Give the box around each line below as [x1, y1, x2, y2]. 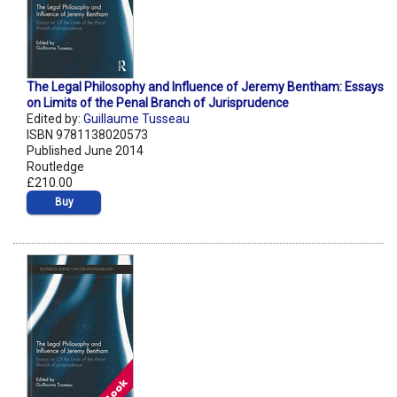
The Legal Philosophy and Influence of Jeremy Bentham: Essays [27, 80, 384, 95]
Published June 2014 [27, 144, 144, 159]
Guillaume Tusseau [83, 112, 190, 127]
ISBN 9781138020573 [27, 128, 148, 143]
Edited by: [27, 112, 83, 127]
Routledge [27, 160, 84, 175]
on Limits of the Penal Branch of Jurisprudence [27, 96, 289, 111]
